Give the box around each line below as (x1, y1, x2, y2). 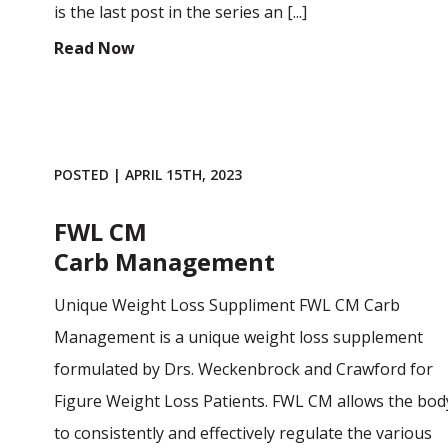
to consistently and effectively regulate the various (53, 421, 432, 444)
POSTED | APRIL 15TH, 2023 (53, 164, 242, 184)
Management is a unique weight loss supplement (53, 325, 423, 348)
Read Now (53, 37, 135, 59)
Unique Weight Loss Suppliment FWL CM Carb (53, 293, 400, 316)
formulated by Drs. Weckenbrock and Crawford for (53, 357, 433, 380)
